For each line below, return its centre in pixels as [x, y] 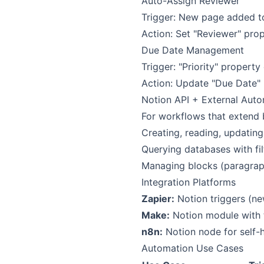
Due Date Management [193, 50]
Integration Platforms [189, 182]
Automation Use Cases [192, 248]
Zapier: [158, 199]
